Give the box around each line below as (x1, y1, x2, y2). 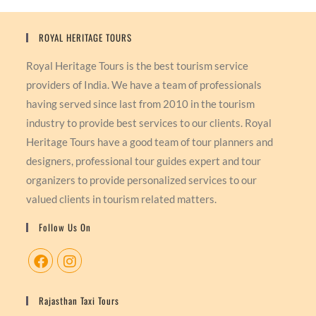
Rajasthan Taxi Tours (39, 293, 120, 308)
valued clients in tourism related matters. (26, 193, 217, 206)
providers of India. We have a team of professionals (26, 78, 262, 92)
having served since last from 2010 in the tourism (26, 97, 255, 111)
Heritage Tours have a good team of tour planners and (26, 135, 274, 149)
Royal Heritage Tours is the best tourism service (26, 59, 249, 73)
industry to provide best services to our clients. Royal (26, 116, 272, 130)
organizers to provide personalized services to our (26, 174, 257, 187)
